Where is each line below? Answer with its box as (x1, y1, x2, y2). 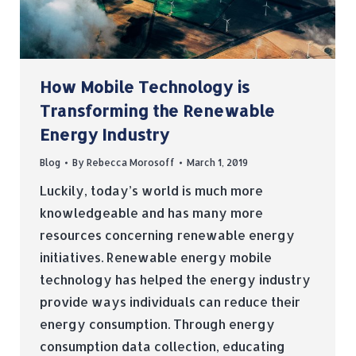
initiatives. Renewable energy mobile (40, 249, 272, 266)
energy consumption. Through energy (40, 315, 275, 333)
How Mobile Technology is (40, 76, 250, 98)
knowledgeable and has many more (40, 204, 263, 222)
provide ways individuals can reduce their (40, 293, 300, 311)
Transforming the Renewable (40, 100, 275, 122)
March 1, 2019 (187, 157, 248, 169)
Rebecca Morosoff (87, 157, 175, 169)
